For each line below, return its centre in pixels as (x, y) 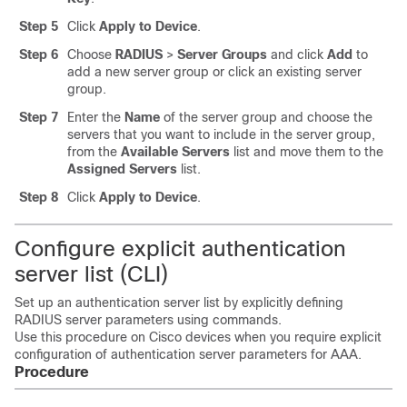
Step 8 (39, 197)
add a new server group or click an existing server (214, 72)
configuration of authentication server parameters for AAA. (188, 354)
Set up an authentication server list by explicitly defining (179, 303)
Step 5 (39, 26)
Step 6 (39, 55)
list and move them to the (307, 152)
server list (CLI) (91, 274)
